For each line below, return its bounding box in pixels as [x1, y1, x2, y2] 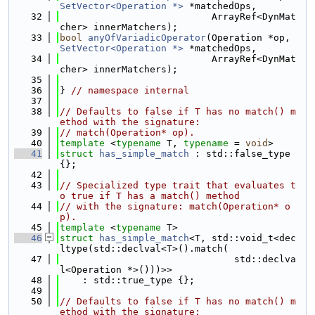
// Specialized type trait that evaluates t [60, 180, 296, 191]
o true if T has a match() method [60, 191, 240, 201]
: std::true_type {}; [60, 275, 195, 285]
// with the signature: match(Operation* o [60, 201, 290, 212]
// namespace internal [71, 85, 189, 96]
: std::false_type [189, 148, 290, 159]
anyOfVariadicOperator [88, 32, 206, 43]
